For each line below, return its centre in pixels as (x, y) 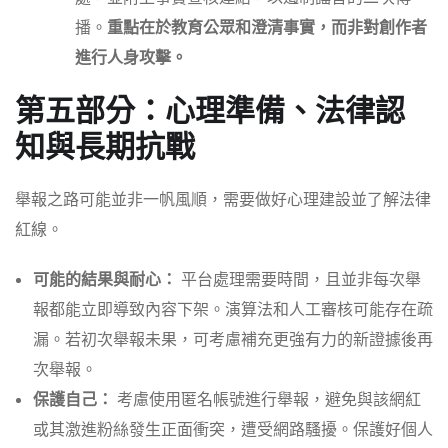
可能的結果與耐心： (105, 280)
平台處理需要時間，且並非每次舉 (299, 280)
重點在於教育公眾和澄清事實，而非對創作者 (267, 28)
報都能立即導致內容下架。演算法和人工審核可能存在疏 (233, 310)
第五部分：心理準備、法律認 (210, 111)
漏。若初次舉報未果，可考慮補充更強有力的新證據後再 (233, 340)
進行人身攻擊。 (131, 58)
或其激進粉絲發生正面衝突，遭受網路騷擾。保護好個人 (233, 430)
